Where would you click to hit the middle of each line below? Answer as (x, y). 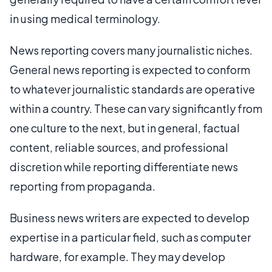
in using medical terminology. (85, 18)
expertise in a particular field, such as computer (130, 237)
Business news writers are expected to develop (130, 217)
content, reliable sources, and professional (119, 147)
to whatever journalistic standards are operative (132, 89)
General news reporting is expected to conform (130, 69)
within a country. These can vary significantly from (136, 108)
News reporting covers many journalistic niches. (131, 50)
